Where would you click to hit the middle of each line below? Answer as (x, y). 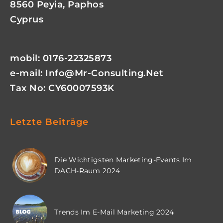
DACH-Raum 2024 (87, 171)
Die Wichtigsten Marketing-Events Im (123, 160)
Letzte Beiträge (49, 122)
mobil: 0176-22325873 (61, 58)
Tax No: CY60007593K (62, 88)
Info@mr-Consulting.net (104, 73)
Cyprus (27, 19)
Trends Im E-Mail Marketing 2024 (114, 212)
